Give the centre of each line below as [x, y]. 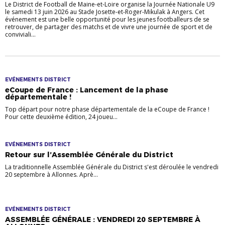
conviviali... [20, 35]
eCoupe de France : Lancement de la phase [87, 90]
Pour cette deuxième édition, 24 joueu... [61, 117]
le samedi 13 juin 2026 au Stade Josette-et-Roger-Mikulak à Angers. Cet [105, 12]
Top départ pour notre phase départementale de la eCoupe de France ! [107, 109]
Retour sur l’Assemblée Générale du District [89, 155]
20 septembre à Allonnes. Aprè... [51, 175]
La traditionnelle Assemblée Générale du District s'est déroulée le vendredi [112, 167]
